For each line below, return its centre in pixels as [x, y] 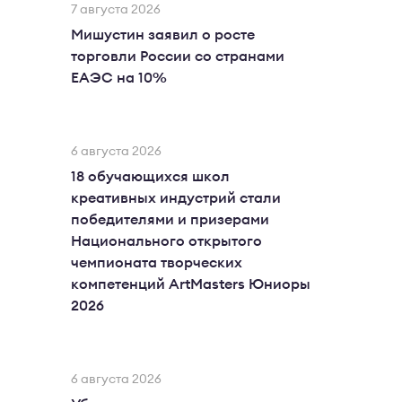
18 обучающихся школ [150, 177]
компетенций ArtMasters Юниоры [191, 284]
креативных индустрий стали [176, 198]
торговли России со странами [178, 57]
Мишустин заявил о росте [163, 35]
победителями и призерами [170, 220]
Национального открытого [166, 241]
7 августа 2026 [116, 10]
